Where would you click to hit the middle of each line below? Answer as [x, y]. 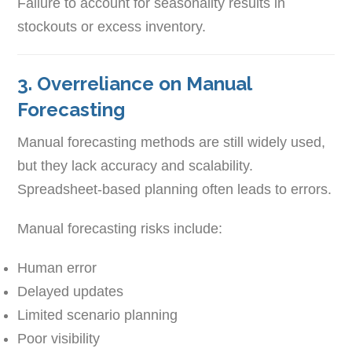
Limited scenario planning [98, 315]
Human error [57, 268]
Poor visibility [59, 338]
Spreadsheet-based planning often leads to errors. [175, 189]
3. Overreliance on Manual [135, 83]
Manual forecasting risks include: [120, 228]
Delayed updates [71, 291]
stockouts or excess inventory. [112, 26]
